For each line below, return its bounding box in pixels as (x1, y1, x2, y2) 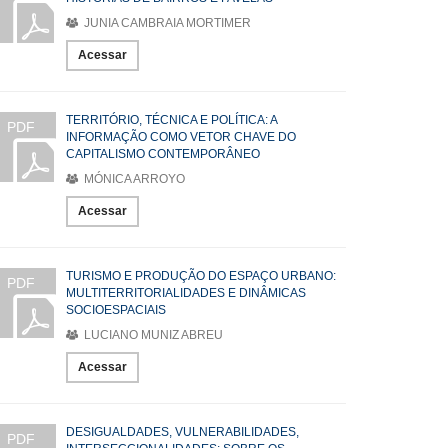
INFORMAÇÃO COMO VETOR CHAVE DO (66, 130, 296, 144)
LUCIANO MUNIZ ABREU (81, 328, 223, 342)
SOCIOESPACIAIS (66, 303, 166, 317)
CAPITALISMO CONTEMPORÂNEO (66, 147, 260, 161)
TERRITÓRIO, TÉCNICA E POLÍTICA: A (66, 113, 277, 127)
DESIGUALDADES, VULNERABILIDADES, (66, 425, 299, 439)
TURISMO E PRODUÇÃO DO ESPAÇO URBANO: (66, 269, 336, 283)
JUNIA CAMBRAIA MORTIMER (81, 16, 251, 30)
